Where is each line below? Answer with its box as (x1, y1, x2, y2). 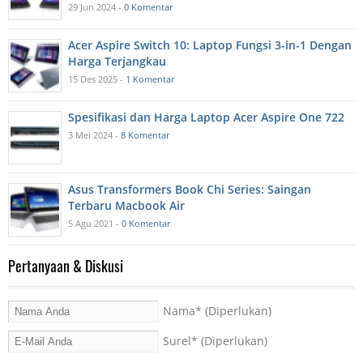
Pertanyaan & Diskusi (8, 255, 123, 277)
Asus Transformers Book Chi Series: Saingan (68, 181, 311, 198)
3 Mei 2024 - (68, 129, 121, 142)
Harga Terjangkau (68, 53, 166, 70)
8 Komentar (121, 129, 169, 142)
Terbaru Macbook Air (68, 198, 185, 214)
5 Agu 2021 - (68, 217, 122, 230)
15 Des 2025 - (68, 73, 126, 86)
